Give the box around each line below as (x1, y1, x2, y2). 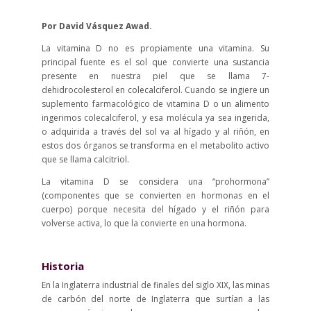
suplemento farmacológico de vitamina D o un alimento (41, 98, 270, 110)
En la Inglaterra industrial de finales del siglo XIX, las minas (41, 279, 270, 292)
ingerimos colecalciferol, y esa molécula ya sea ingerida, (41, 112, 270, 124)
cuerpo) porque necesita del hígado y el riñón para (41, 203, 270, 216)
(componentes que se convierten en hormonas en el (41, 190, 270, 202)
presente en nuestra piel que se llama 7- (41, 70, 270, 83)
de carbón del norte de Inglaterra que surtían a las (41, 293, 270, 305)
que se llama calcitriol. (41, 153, 129, 166)
